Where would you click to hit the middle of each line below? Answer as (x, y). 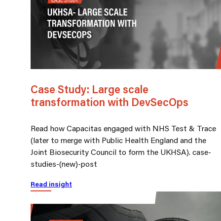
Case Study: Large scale (90, 89)
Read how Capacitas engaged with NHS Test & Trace (123, 128)
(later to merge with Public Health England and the (118, 140)
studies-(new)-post (64, 164)
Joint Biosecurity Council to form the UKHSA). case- (121, 152)
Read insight (51, 184)
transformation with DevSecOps (110, 102)
